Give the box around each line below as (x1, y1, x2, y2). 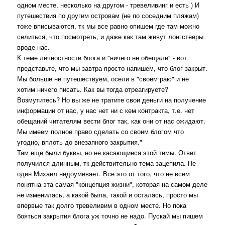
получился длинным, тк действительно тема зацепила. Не (17, 158, 196, 168)
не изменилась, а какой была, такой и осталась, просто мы (17, 190, 198, 200)
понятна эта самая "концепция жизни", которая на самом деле (17, 179, 208, 189)
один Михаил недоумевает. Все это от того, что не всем (17, 169, 190, 179)
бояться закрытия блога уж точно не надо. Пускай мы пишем (17, 211, 203, 221)
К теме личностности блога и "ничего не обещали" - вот (17, 53, 187, 63)
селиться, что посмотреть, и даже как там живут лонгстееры (17, 32, 204, 42)
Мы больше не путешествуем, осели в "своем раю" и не (17, 74, 189, 84)
